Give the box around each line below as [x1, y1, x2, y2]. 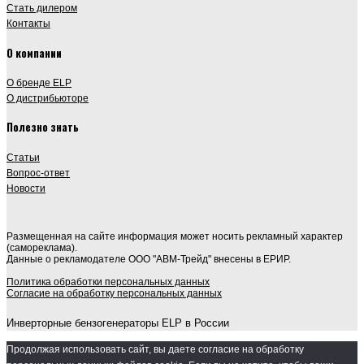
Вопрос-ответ [6, 167, 70, 178]
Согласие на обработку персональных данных [6, 287, 222, 299]
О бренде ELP [6, 77, 71, 88]
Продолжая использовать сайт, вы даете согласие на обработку [6, 343, 304, 355]
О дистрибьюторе [6, 93, 89, 103]
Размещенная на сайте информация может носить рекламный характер [6, 230, 343, 242]
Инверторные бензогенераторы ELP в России [6, 316, 229, 329]
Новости [6, 182, 45, 193]
